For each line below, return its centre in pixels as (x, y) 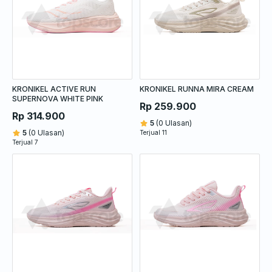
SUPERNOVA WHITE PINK (58, 98)
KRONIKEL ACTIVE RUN (54, 89)
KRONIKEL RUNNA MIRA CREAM (197, 89)
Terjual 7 (25, 142)
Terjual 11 (153, 132)
